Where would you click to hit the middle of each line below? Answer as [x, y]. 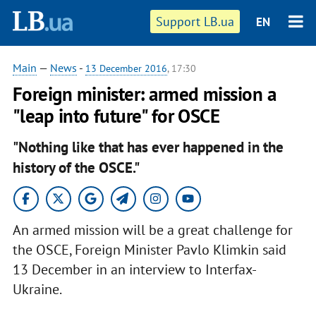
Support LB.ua [195, 22]
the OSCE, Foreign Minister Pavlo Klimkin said [149, 249]
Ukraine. [37, 289]
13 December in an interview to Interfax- [134, 269]
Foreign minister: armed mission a [144, 94]
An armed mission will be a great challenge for [152, 230]
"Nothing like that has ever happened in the [148, 147]
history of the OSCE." [76, 167]
